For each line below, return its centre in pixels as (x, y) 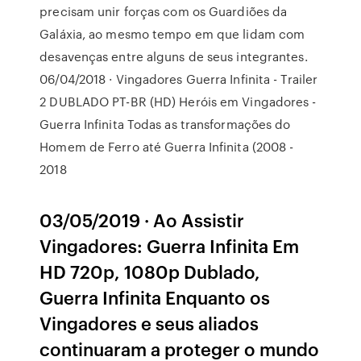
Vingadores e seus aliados (149, 323)
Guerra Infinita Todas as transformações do (165, 124)
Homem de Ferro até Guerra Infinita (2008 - (167, 147)
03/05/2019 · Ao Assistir (142, 220)
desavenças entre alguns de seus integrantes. (174, 56)
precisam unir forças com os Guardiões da (164, 11)
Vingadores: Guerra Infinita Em (170, 245)
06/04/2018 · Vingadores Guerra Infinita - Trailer (179, 79)
